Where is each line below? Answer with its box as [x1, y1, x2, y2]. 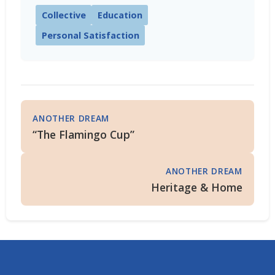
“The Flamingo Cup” [33, 126, 135, 142]
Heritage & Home [150, 179, 242, 195]
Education [97, 9, 142, 21]
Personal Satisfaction [41, 29, 139, 41]
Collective [41, 9, 86, 21]
